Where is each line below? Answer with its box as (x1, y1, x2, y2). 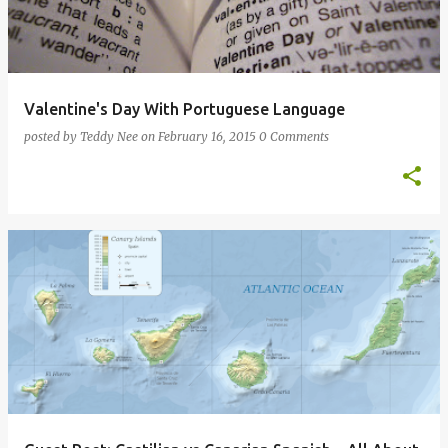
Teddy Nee (80, 129, 138, 144)
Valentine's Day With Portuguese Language (24, 100, 345, 118)
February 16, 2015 (158, 129, 259, 144)
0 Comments (259, 129, 329, 144)
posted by (24, 129, 80, 144)
